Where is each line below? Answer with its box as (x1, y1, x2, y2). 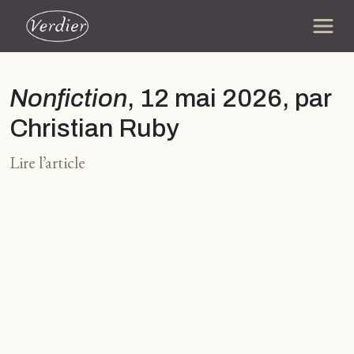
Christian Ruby (9, 115, 179, 142)
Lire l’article (9, 152, 85, 173)
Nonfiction (9, 85, 127, 112)
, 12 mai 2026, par (127, 85, 331, 112)
